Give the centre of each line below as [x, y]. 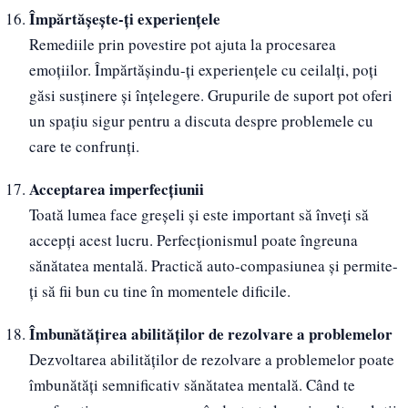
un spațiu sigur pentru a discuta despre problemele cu [201, 121]
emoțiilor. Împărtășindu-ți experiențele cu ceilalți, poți [203, 70]
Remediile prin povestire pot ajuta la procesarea [182, 45]
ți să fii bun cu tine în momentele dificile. [159, 291]
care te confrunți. [84, 147]
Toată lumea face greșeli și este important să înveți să [199, 214]
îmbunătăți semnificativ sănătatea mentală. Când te [192, 384]
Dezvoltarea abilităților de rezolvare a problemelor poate [211, 359]
